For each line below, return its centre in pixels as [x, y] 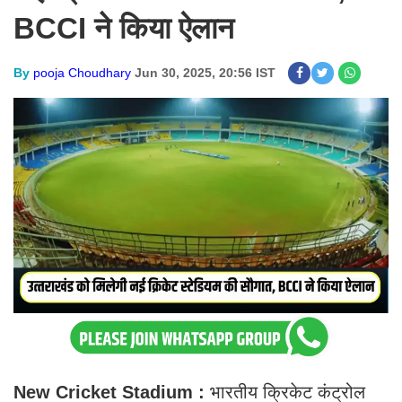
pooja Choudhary [82, 73]
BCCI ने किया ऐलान [124, 28]
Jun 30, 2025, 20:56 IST [205, 73]
